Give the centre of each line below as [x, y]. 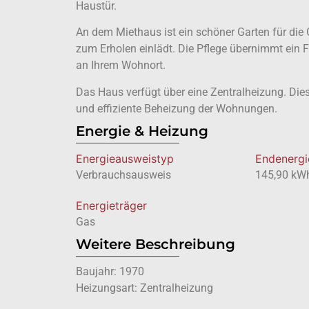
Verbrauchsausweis [123, 175]
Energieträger [111, 205]
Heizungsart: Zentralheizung [144, 288]
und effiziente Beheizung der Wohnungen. [176, 108]
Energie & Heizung [142, 131]
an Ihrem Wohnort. [120, 66]
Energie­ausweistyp [124, 158]
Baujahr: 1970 [110, 271]
